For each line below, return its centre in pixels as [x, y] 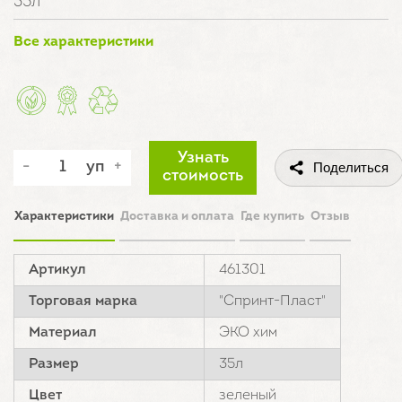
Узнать [203, 158]
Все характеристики [83, 42]
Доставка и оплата [177, 216]
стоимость [203, 176]
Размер [54, 364]
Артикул [57, 270]
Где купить [272, 216]
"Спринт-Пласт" [272, 301]
